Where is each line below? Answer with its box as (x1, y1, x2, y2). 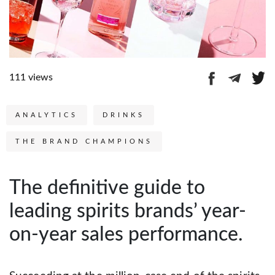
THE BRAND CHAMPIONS (15, 138, 153, 145)
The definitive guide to (9, 178, 205, 198)
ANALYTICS (15, 112, 78, 119)
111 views (9, 72, 53, 83)
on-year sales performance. (9, 225, 243, 245)
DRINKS (103, 112, 145, 119)
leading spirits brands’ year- (9, 201, 246, 222)
